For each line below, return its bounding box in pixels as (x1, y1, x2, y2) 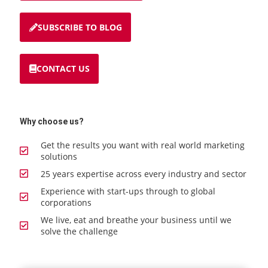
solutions (41, 150, 78, 162)
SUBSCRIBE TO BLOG (37, 21, 122, 33)
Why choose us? (20, 116, 84, 126)
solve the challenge (41, 225, 118, 237)
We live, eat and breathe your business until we (41, 214, 232, 226)
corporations (41, 196, 92, 208)
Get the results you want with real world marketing (41, 139, 245, 151)
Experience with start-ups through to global (41, 185, 216, 197)
